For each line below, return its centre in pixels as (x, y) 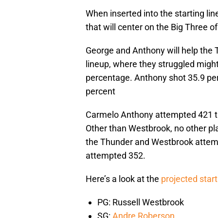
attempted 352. (116, 156)
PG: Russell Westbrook (141, 202)
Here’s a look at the (123, 179)
